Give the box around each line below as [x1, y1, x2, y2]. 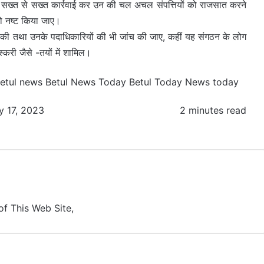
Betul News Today [45, 76, 126, 88]
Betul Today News [129, 76, 210, 88]
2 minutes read [177, 104, 246, 117]
